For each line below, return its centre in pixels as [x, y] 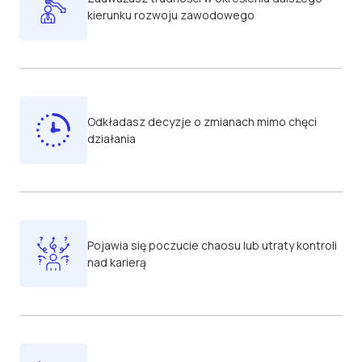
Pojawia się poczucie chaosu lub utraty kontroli [212, 245]
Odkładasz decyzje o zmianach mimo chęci [202, 122]
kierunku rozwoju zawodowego [171, 15]
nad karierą [117, 262]
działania [112, 139]
